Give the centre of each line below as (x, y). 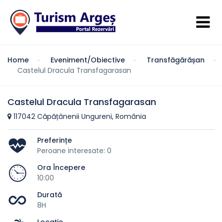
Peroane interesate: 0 (74, 150)
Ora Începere (61, 167)
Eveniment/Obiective (88, 60)
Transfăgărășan (176, 60)
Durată (50, 194)
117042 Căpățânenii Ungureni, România (79, 116)
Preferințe (55, 140)
